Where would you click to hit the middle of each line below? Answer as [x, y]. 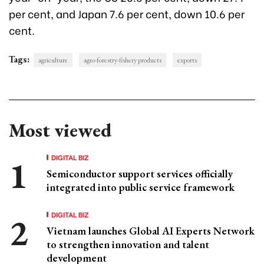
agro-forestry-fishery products [123, 60]
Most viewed [60, 131]
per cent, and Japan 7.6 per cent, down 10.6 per [127, 14]
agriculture [53, 60]
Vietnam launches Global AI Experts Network [151, 231]
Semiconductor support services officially [140, 174]
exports [187, 60]
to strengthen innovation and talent [128, 245]
